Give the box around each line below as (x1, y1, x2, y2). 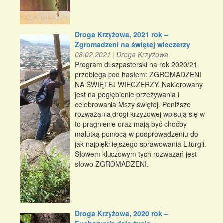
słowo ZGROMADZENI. (75, 159, 149, 169)
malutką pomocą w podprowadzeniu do (75, 129, 198, 139)
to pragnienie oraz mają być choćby (75, 119, 187, 129)
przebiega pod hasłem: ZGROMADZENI (75, 69, 201, 80)
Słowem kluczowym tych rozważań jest (75, 149, 197, 159)
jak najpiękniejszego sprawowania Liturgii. (75, 139, 206, 149)
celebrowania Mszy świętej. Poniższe (75, 99, 191, 110)
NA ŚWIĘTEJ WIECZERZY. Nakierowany (75, 79, 203, 90)
